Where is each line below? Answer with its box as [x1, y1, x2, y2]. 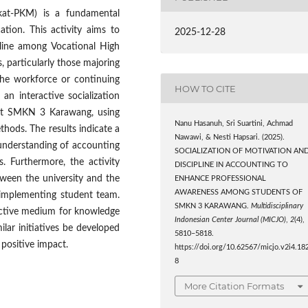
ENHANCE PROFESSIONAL [175, 175, 267, 183]
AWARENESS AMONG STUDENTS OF [175, 189, 303, 197]
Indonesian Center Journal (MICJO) [175, 217, 287, 224]
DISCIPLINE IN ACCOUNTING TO [175, 162, 289, 169]
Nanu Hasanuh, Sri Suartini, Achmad [175, 120, 294, 128]
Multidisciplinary [251, 203, 304, 210]
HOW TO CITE [175, 82, 236, 94]
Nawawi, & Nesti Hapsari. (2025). [175, 134, 285, 142]
